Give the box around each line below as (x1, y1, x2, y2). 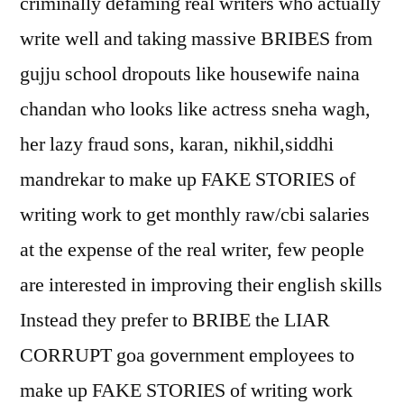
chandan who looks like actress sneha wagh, (20, 96, 371, 122)
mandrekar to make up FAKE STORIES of (20, 167, 355, 192)
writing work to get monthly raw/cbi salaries (20, 202, 370, 227)
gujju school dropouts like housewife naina (20, 61, 360, 87)
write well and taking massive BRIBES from (20, 26, 372, 51)
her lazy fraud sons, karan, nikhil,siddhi (20, 132, 334, 157)
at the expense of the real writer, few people (20, 237, 364, 262)
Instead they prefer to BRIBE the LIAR (20, 308, 330, 333)
